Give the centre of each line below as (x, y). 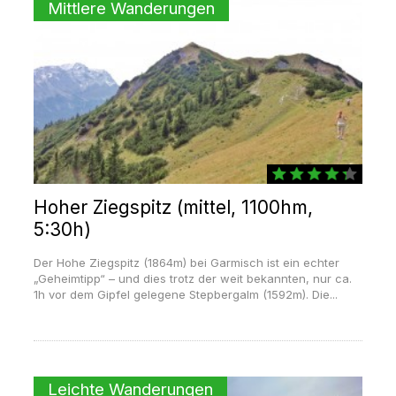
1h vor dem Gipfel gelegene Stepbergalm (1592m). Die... (185, 295)
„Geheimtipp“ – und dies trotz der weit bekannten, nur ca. (192, 279)
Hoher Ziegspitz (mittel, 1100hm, (173, 208)
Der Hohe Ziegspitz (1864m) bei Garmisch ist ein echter (186, 263)
